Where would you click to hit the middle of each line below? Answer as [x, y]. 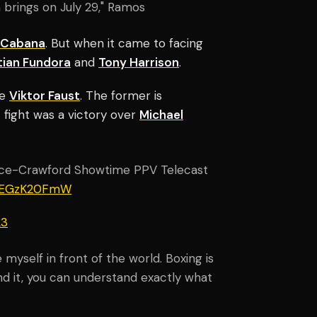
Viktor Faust [45, 95]
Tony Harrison [139, 62]
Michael [161, 114]
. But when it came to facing [124, 43]
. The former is [121, 95]
